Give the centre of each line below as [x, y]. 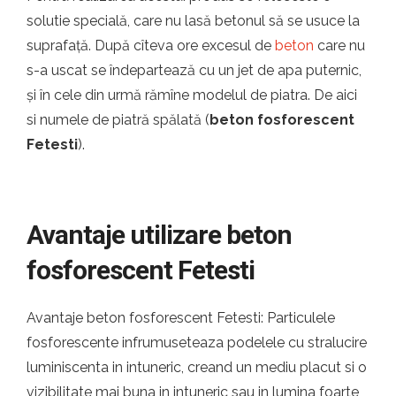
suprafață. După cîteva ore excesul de [151, 46]
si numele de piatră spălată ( [118, 120]
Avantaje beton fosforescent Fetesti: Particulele [181, 318]
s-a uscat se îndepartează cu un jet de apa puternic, [194, 70]
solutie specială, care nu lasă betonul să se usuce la [193, 21]
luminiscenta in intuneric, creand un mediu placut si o [197, 367]
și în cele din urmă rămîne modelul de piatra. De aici [192, 95]
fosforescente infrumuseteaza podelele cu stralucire [197, 343]
